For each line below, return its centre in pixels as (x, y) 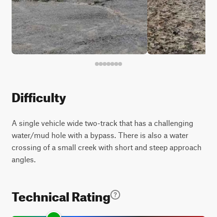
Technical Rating (61, 194)
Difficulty (39, 95)
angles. (24, 159)
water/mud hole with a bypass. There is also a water (100, 135)
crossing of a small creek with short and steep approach (107, 147)
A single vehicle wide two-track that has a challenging (102, 123)
